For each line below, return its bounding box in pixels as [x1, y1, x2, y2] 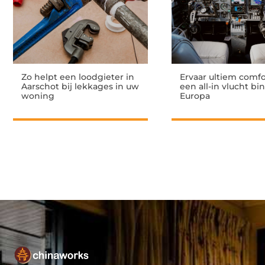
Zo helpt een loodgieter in [21, 71, 134, 82]
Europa [180, 90, 210, 101]
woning [21, 90, 54, 101]
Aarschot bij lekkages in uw [21, 80, 139, 92]
